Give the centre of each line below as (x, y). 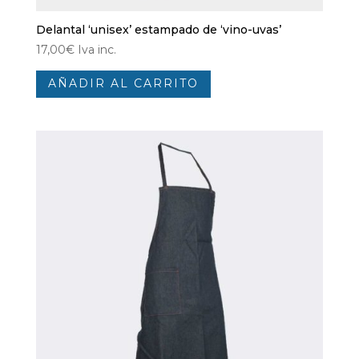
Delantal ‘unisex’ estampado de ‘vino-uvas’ (158, 30)
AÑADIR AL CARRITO (123, 84)
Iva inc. (97, 50)
